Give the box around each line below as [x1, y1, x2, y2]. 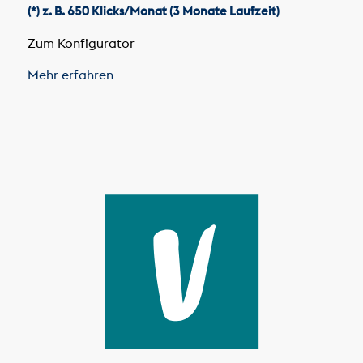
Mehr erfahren [27, 66, 117, 83]
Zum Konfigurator [27, 34, 138, 51]
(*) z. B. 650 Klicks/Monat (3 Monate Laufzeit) [27, 3, 280, 19]
